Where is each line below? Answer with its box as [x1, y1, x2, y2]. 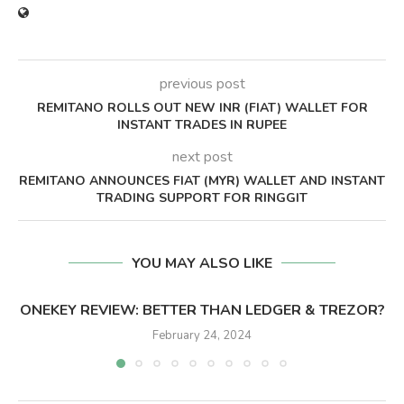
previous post [159, 73, 245, 94]
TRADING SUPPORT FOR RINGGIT [96, 188, 308, 207]
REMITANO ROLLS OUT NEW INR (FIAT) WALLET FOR [36, 98, 368, 116]
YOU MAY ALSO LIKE [132, 252, 272, 273]
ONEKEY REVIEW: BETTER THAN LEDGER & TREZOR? [19, 299, 385, 320]
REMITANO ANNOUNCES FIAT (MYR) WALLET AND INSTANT [19, 171, 385, 189]
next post [171, 146, 233, 167]
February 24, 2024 [152, 326, 252, 344]
